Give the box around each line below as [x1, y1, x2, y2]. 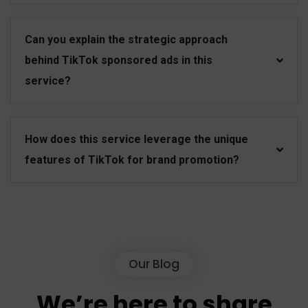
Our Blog [129, 256, 179, 273]
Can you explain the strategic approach [25, 33, 228, 47]
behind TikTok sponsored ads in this [25, 54, 212, 67]
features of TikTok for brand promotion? [25, 153, 239, 167]
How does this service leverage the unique [25, 133, 248, 146]
